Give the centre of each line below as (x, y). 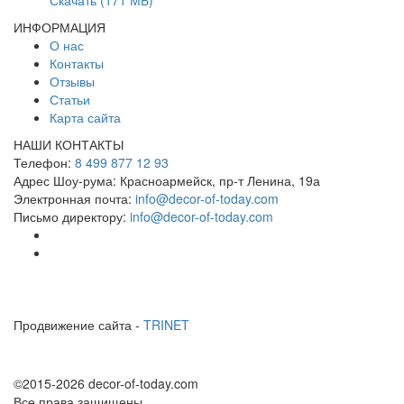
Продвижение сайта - (78, 324)
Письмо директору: (70, 216)
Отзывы (72, 81)
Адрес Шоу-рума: (65, 180)
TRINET (166, 324)
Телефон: (42, 162)
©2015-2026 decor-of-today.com (106, 383)
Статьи (70, 99)
